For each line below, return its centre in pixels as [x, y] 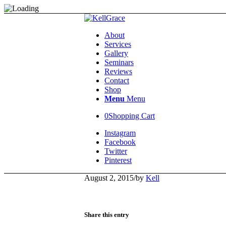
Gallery [116, 53]
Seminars [119, 62]
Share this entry [107, 215]
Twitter [116, 151]
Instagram [120, 133]
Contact [117, 80]
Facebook [120, 142]
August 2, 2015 [109, 178]
